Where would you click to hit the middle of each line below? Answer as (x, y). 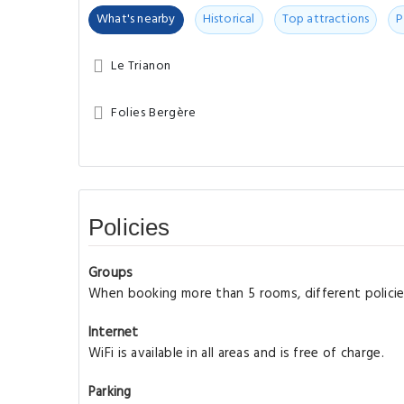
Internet (114, 333)
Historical (229, 19)
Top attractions (326, 19)
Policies (129, 227)
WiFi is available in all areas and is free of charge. (236, 353)
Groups (111, 273)
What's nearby (136, 19)
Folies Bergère (154, 113)
